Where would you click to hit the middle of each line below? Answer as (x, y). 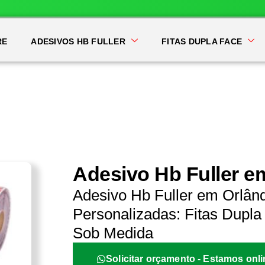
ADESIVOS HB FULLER (78, 41)
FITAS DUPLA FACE (202, 41)
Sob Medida (113, 233)
